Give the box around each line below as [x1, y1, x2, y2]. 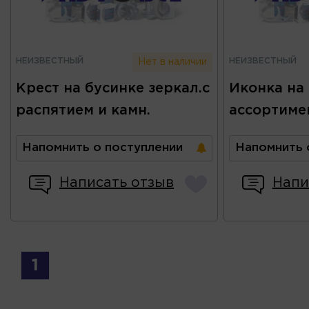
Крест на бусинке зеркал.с [16, 81, 210, 94]
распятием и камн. [16, 103, 150, 117]
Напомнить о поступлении [22, 142, 183, 153]
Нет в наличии [138, 57, 208, 66]
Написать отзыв [59, 176, 174, 189]
